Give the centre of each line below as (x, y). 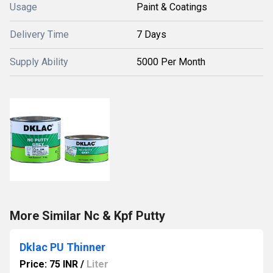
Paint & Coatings (172, 7)
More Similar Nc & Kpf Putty (87, 216)
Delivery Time (39, 34)
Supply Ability (39, 62)
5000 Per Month (171, 62)
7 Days (151, 34)
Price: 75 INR (49, 264)
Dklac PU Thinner (62, 247)
